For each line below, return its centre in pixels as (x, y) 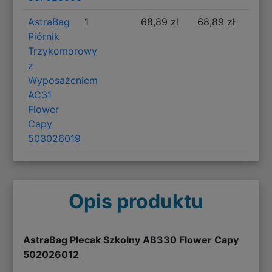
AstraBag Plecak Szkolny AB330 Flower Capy (131, 240)
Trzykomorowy (63, 51)
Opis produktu (136, 201)
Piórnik (44, 36)
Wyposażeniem (63, 80)
